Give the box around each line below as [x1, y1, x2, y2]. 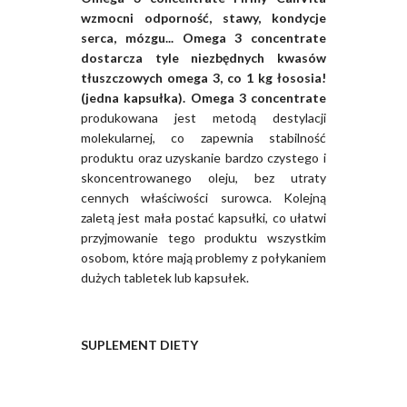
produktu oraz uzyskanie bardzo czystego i [81, 150, 326, 166]
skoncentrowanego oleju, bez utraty [81, 170, 326, 186]
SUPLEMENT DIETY [81, 337, 198, 353]
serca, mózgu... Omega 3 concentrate [81, 30, 326, 46]
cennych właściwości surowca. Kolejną [81, 190, 326, 206]
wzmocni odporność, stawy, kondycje [81, 10, 326, 26]
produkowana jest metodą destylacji [81, 110, 326, 126]
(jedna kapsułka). [81, 90, 191, 106]
